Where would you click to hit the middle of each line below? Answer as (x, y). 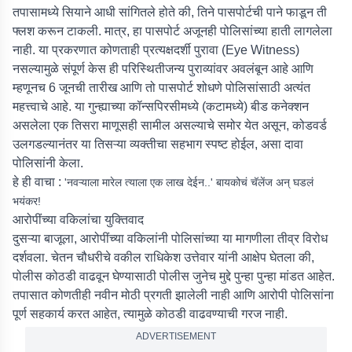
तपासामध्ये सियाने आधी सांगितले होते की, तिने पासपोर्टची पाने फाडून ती (170, 12)
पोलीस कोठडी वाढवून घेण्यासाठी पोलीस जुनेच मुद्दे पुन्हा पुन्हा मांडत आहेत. (174, 276)
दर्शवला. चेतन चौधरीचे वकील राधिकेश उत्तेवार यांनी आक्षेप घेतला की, (163, 257)
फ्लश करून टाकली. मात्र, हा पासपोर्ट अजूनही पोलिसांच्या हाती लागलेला (172, 31)
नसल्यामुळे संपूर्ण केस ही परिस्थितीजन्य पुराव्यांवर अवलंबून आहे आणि (163, 69)
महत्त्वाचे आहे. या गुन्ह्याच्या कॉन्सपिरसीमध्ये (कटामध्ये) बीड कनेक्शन (161, 106)
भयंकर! (27, 201)
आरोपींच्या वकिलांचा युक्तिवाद (78, 220)
